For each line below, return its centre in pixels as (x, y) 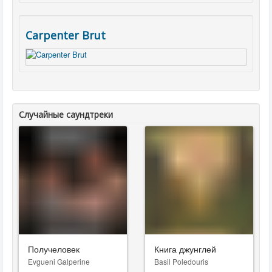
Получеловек (54, 249)
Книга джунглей (185, 249)
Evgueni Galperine (59, 261)
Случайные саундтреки (66, 114)
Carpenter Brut (66, 35)
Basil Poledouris (181, 261)
